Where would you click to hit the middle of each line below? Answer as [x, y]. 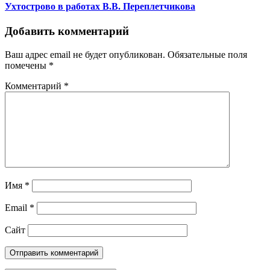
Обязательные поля [207, 55]
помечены [27, 66]
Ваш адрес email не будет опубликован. [85, 55]
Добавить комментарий [67, 31]
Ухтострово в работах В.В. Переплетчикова [100, 7]
